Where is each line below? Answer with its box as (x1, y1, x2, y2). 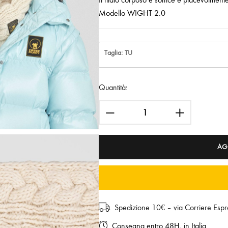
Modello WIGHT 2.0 (98, 8, 165, 18)
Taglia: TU (104, 48, 132, 57)
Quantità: (98, 82, 128, 92)
